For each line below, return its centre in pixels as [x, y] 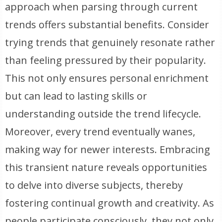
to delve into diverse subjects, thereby [94, 185]
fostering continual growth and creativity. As [110, 203]
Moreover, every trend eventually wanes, [100, 132]
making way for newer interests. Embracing [108, 149]
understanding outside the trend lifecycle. [103, 114]
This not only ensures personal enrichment [107, 78]
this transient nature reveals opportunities [106, 167]
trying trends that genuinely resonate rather [110, 42]
